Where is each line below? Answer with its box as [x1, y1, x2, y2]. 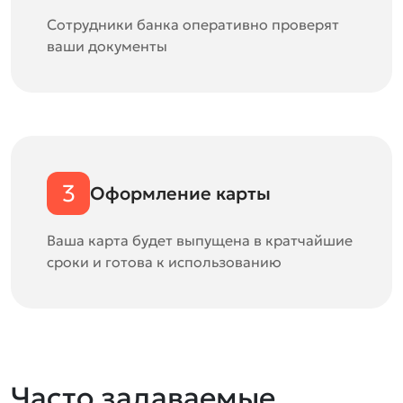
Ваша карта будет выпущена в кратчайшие [47, 231, 353, 249]
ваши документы [47, 37, 167, 55]
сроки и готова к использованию [47, 253, 282, 271]
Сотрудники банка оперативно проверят [47, 15, 339, 33]
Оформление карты [90, 182, 271, 205]
